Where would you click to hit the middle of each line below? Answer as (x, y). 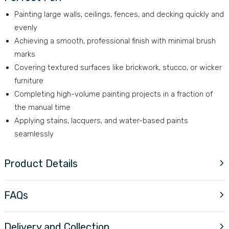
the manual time (42, 107)
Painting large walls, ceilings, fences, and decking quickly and (119, 14)
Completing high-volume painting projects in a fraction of (113, 94)
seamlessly (34, 134)
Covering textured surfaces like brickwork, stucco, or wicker (118, 67)
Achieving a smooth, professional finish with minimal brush (115, 41)
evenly (26, 27)
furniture (29, 81)
